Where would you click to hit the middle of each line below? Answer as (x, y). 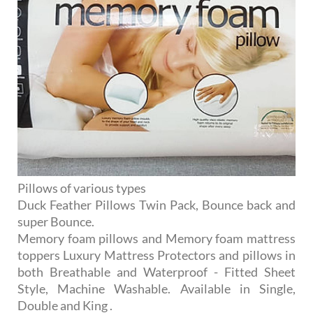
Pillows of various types (82, 188)
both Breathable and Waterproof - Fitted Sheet (156, 271)
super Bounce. (56, 221)
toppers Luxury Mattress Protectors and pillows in (156, 255)
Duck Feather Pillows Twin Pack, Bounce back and (156, 204)
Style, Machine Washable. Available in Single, (156, 288)
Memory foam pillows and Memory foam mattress (156, 238)
